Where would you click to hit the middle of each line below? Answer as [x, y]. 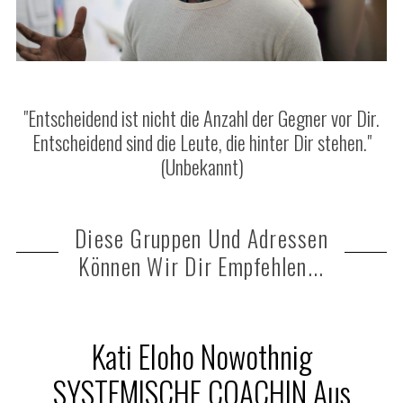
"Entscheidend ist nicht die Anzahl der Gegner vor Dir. [201, 117]
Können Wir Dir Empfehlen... [201, 265]
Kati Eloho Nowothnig [201, 356]
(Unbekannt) [201, 166]
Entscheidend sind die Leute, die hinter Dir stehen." [201, 142]
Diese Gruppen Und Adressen [201, 237]
